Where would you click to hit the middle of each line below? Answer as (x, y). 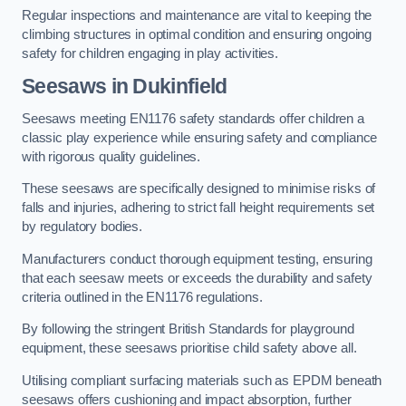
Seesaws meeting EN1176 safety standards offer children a (193, 118)
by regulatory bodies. (84, 227)
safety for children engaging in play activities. (150, 53)
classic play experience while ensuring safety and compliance (200, 137)
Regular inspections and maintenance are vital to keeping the (197, 15)
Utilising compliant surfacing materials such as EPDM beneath (202, 380)
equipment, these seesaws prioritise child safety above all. (191, 348)
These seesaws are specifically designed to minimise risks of (199, 189)
